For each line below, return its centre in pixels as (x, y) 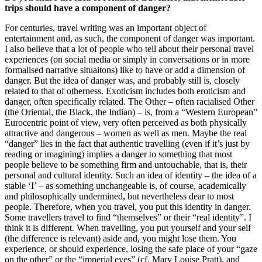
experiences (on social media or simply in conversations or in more (127, 60)
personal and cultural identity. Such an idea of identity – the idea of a (131, 175)
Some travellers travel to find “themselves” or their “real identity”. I (128, 218)
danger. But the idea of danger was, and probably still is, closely (122, 81)
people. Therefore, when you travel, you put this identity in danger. (128, 207)
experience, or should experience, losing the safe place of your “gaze (131, 249)
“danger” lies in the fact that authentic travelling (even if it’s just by (127, 144)
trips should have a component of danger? (88, 8)
